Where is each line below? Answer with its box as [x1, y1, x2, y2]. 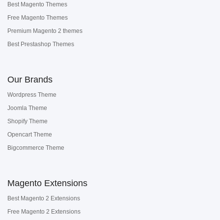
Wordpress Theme [7, 91, 56, 98]
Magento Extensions [7, 178, 87, 188]
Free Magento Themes [7, 14, 68, 21]
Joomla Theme [7, 105, 47, 111]
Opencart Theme [7, 131, 52, 138]
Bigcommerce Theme [7, 144, 64, 151]
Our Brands [7, 75, 53, 84]
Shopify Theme [7, 118, 48, 125]
